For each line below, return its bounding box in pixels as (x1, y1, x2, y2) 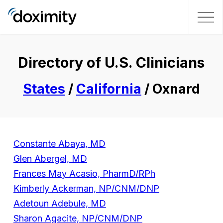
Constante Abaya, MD (13, 138, 106, 149)
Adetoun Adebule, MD (13, 198, 106, 209)
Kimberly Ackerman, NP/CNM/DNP (13, 183, 159, 194)
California (76, 81, 141, 98)
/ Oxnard (141, 81, 200, 98)
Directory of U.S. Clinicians (18, 54, 205, 72)
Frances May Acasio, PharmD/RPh (13, 168, 155, 179)
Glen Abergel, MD (13, 153, 87, 164)
